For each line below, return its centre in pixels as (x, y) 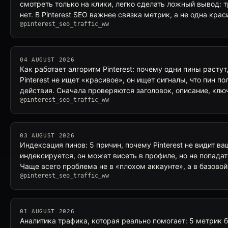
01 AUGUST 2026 (47, 211)
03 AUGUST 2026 (47, 136)
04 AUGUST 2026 (47, 60)
